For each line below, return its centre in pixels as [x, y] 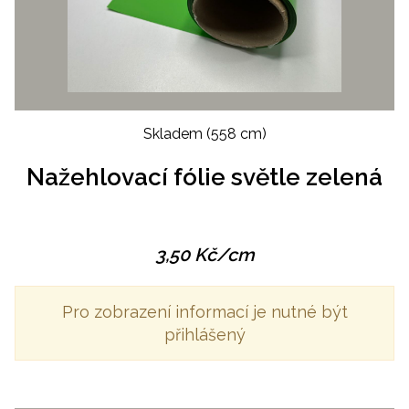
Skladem [174, 133]
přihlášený [204, 334]
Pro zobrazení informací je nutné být [204, 311]
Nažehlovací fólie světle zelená [204, 177]
